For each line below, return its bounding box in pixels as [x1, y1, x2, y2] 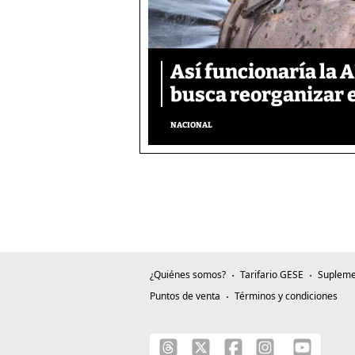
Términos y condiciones [235, 289, 338, 303]
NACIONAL [170, 120, 212, 131]
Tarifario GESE [240, 268, 303, 282]
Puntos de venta [150, 289, 220, 303]
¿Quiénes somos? [150, 268, 226, 282]
